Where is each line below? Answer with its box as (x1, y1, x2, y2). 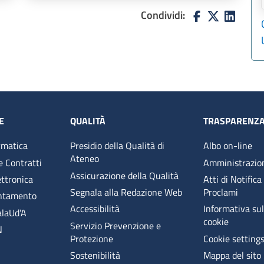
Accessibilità (70, 202, 120, 216)
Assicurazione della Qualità (70, 168, 179, 183)
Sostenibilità (70, 248, 120, 263)
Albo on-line (203, 138, 253, 153)
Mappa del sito (203, 248, 262, 263)
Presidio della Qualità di (70, 138, 164, 153)
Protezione (70, 231, 113, 246)
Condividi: (141, 6, 185, 23)
